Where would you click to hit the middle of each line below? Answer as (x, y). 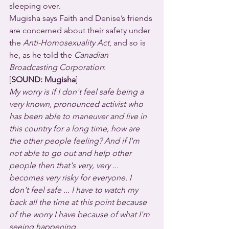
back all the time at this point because (79, 202)
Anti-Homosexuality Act (66, 43)
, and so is (129, 43)
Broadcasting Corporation (56, 67)
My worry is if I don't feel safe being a (77, 92)
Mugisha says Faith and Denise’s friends (82, 18)
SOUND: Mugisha (43, 79)
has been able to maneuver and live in (79, 116)
